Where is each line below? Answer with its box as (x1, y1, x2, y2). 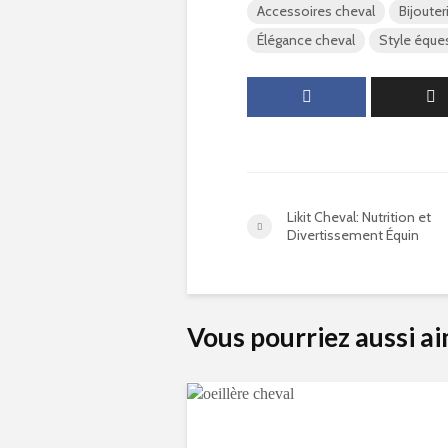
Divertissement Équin (287, 226, 419, 244)
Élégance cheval (257, 31, 355, 49)
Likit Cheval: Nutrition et (287, 208, 431, 226)
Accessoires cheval (257, 2, 375, 20)
